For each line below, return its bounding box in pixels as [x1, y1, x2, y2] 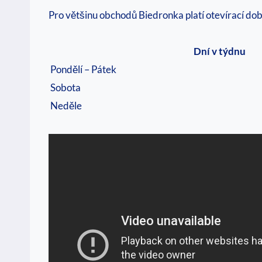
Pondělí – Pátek [50, 63, 116, 76]
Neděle [50, 99, 82, 112]
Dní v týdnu [193, 45, 246, 58]
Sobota [50, 81, 81, 94]
